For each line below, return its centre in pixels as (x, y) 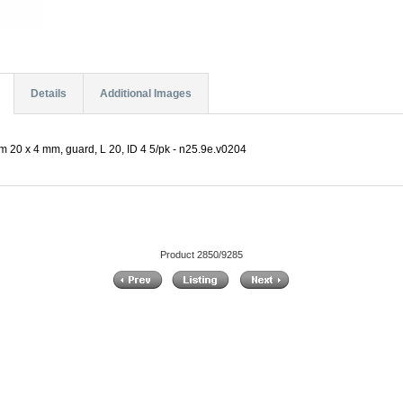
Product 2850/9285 (201, 254)
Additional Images (145, 94)
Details (48, 94)
